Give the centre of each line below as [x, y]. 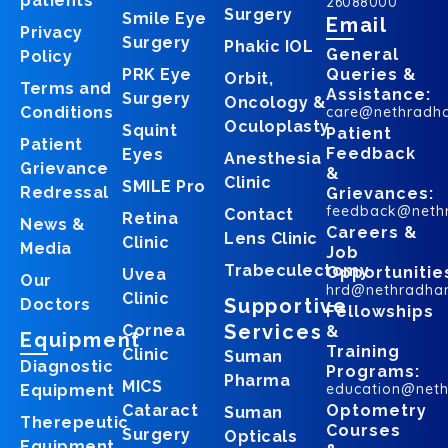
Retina [150, 219]
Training [363, 352]
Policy [46, 57]
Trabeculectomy [296, 271]
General [362, 55]
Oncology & [275, 103]
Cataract [160, 411]
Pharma [257, 381]
